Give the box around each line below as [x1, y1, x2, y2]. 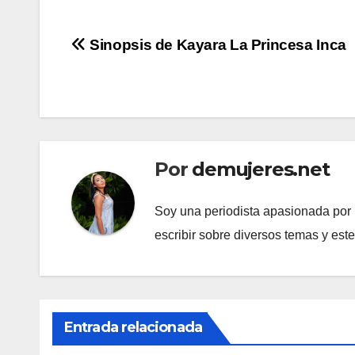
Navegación [71, 35, 214, 67]
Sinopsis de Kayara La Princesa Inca [86, 36, 346, 54]
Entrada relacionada [64, 318, 202, 336]
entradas [71, 100, 176, 132]
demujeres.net [192, 158, 330, 181]
